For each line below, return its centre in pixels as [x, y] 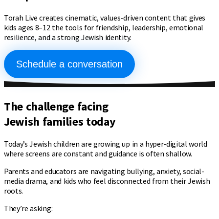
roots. [14, 190]
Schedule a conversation [69, 64]
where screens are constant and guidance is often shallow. [98, 153]
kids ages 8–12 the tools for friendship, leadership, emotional [104, 27]
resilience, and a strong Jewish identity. [67, 37]
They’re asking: [28, 208]
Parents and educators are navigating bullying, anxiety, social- [104, 171]
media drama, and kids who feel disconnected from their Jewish [107, 181]
